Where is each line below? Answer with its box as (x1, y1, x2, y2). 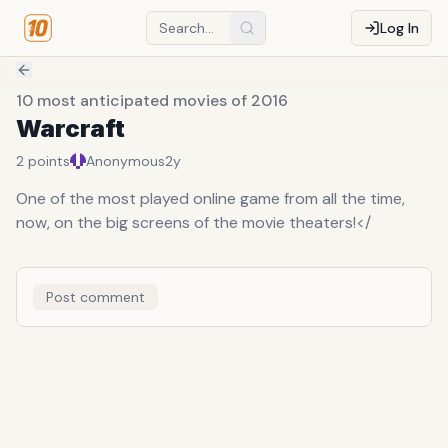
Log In (380, 19, 419, 37)
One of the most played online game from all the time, (16, 188, 405, 209)
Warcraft (16, 114, 125, 143)
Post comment (46, 288, 145, 306)
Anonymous (86, 152, 165, 170)
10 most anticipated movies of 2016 (16, 90, 288, 111)
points (28, 152, 70, 170)
